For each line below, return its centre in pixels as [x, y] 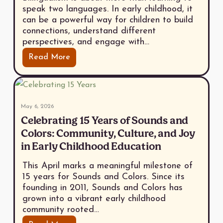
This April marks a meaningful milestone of [107, 166]
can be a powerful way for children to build [108, 20]
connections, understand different [89, 31]
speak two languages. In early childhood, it [107, 9]
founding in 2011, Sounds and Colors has [102, 188]
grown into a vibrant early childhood [94, 199]
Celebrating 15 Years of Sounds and [105, 121]
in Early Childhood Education [91, 147]
